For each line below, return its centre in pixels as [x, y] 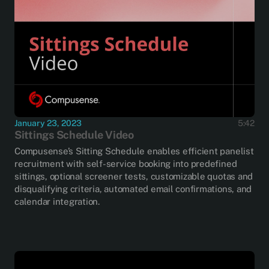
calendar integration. [57, 201]
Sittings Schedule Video [74, 134]
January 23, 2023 [48, 123]
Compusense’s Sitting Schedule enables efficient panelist [134, 151]
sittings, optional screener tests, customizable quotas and [134, 176]
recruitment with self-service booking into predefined [126, 163]
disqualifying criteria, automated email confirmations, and [133, 189]
